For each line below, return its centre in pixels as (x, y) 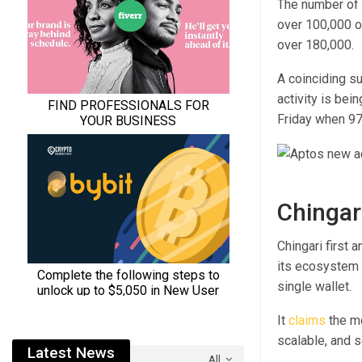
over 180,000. (315, 45)
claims (307, 321)
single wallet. (314, 287)
